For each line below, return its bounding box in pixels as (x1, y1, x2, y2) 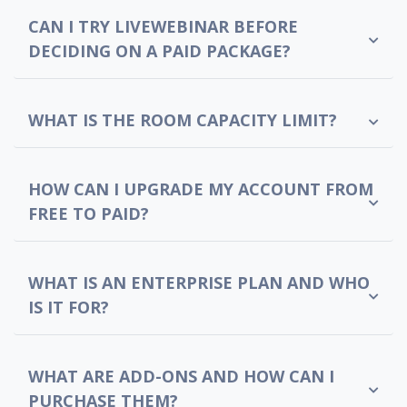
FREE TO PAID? (28, 203, 149, 224)
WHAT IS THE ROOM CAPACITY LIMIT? (28, 109, 337, 131)
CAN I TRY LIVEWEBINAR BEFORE (28, 15, 298, 37)
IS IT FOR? (28, 296, 109, 318)
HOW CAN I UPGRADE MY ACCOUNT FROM (28, 178, 373, 200)
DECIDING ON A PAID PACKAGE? (28, 40, 291, 62)
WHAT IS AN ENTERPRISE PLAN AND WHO (28, 272, 370, 293)
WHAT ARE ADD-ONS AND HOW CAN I (28, 365, 334, 387)
